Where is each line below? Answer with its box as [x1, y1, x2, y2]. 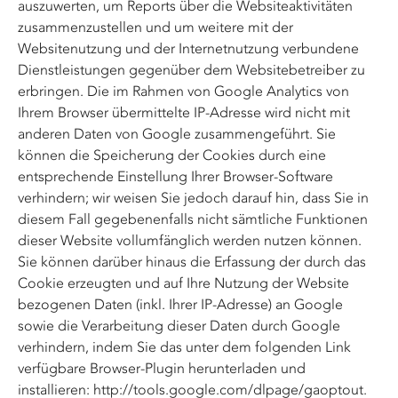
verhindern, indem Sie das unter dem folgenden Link [18, 338, 351, 355]
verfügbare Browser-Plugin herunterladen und [18, 360, 306, 377]
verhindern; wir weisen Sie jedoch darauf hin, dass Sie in [18, 189, 369, 206]
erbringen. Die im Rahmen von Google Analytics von [18, 83, 349, 99]
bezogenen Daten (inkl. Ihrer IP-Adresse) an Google [18, 296, 343, 313]
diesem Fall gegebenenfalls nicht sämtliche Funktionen [18, 211, 368, 227]
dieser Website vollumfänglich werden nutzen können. [18, 232, 362, 249]
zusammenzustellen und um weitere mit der [18, 19, 293, 36]
